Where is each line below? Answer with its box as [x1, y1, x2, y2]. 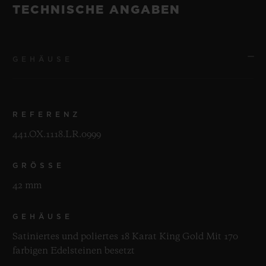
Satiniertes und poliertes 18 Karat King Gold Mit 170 [12, 232, 238, 242]
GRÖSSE [12, 162, 56, 170]
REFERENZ [12, 111, 81, 119]
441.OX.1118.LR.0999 [12, 130, 101, 140]
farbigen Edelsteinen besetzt [12, 246, 135, 256]
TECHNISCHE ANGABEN [12, 4, 180, 17]
